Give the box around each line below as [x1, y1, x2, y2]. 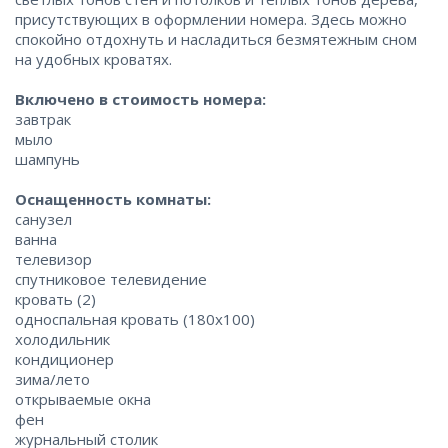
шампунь [15, 149, 80, 169]
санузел [15, 209, 72, 229]
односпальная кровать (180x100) [15, 309, 255, 329]
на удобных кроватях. [15, 49, 172, 69]
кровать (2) [15, 289, 96, 309]
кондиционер [15, 349, 114, 369]
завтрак [15, 109, 71, 129]
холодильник [15, 329, 110, 349]
